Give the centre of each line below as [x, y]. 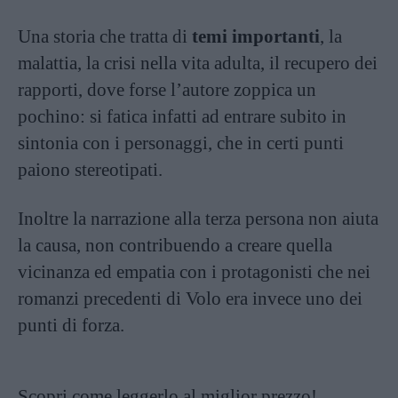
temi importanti [256, 36]
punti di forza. [71, 325]
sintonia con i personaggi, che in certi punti [181, 143]
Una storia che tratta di [105, 36]
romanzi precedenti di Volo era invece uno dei [190, 298]
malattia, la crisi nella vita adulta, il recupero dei [198, 63]
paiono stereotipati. [90, 169]
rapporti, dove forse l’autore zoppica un [167, 89]
